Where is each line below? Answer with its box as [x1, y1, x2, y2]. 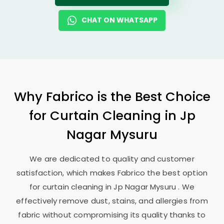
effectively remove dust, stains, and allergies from [16, 195, 208, 206]
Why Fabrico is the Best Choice [13, 87, 210, 105]
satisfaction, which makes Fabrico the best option [16, 167, 208, 178]
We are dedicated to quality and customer [29, 153, 194, 164]
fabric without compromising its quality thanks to [18, 209, 206, 220]
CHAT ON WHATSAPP [81, 15, 157, 25]
